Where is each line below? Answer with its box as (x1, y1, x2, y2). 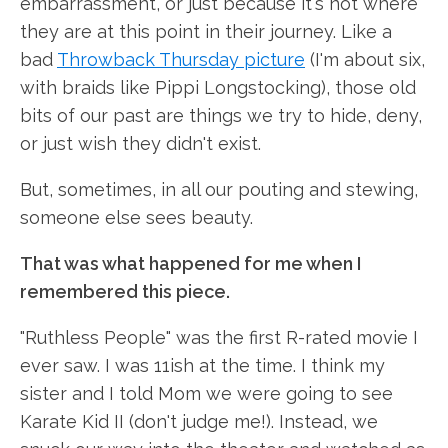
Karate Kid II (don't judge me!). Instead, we (20, 411, 378, 432)
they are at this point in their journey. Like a (20, 21, 392, 42)
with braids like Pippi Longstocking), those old (20, 77, 416, 98)
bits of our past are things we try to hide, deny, (20, 105, 422, 126)
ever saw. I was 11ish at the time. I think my (20, 355, 385, 376)
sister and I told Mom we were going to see (20, 383, 393, 404)
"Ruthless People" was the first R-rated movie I (20, 327, 418, 348)
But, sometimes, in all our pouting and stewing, (20, 179, 418, 200)
